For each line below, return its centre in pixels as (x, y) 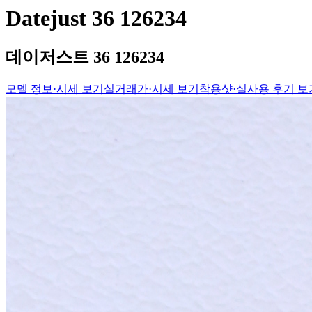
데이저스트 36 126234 (85, 57)
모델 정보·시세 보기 (55, 89)
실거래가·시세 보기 (151, 89)
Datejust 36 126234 (96, 18)
